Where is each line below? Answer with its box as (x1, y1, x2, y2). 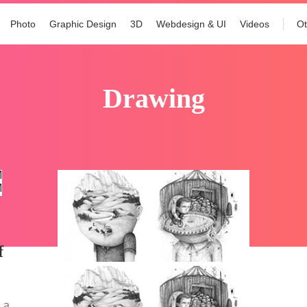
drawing (122, 83, 205, 114)
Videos (240, 19, 270, 29)
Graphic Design (49, 19, 117, 29)
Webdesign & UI (156, 19, 227, 29)
